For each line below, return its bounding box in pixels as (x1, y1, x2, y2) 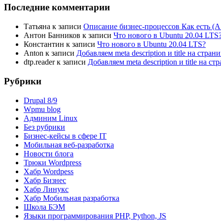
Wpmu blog (24, 105, 61, 113)
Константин (24, 40, 64, 49)
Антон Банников (24, 31, 80, 40)
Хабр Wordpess (24, 167, 74, 176)
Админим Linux (24, 113, 77, 122)
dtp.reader (24, 58, 55, 67)
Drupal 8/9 (24, 96, 57, 105)
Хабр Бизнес (24, 176, 66, 184)
